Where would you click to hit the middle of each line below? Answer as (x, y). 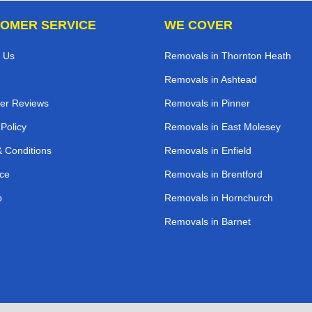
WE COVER (198, 25)
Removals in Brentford (213, 174)
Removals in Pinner (207, 103)
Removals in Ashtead (211, 79)
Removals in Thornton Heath (228, 55)
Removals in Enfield (208, 150)
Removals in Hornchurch (219, 197)
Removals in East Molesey (223, 126)
